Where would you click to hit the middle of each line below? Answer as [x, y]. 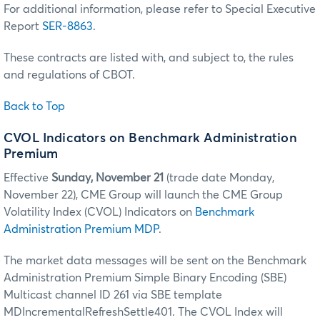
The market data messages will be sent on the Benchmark [155, 261]
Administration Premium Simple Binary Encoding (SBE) [145, 278]
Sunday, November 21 [107, 178]
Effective [27, 178]
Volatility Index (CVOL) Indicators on [99, 212]
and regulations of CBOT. [69, 75]
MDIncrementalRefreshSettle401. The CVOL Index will [143, 312]
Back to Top [34, 106]
